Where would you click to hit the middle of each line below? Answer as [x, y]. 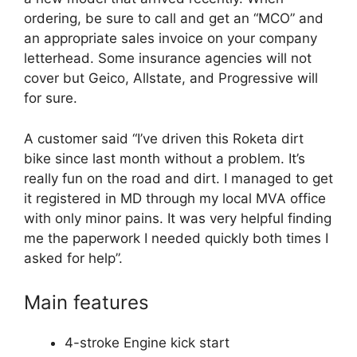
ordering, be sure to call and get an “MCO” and [174, 18]
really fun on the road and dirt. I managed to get [178, 178]
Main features [86, 302]
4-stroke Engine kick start [147, 343]
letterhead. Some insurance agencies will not [168, 58]
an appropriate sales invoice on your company [171, 38]
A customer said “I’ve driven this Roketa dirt [164, 138]
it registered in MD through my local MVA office [175, 198]
